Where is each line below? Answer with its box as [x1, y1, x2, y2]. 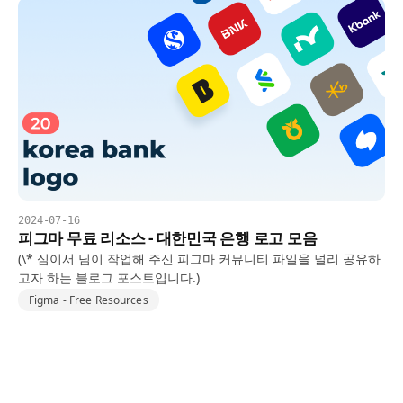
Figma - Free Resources [29, 292, 148, 308]
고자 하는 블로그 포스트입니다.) [18, 269, 200, 286]
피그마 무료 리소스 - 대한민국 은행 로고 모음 [18, 228, 318, 248]
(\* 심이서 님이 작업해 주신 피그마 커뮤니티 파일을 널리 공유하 [18, 250, 381, 267]
